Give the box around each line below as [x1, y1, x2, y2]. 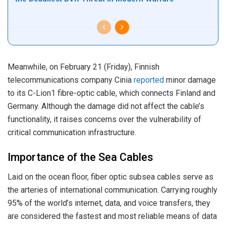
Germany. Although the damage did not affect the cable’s [8, 101, 204, 111]
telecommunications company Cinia [8, 75, 134, 85]
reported [134, 75, 164, 85]
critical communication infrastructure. [8, 127, 136, 137]
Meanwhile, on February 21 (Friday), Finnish [8, 62, 159, 72]
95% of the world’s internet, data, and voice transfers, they [8, 198, 210, 208]
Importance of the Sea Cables [8, 151, 153, 164]
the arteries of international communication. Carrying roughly [8, 185, 217, 195]
